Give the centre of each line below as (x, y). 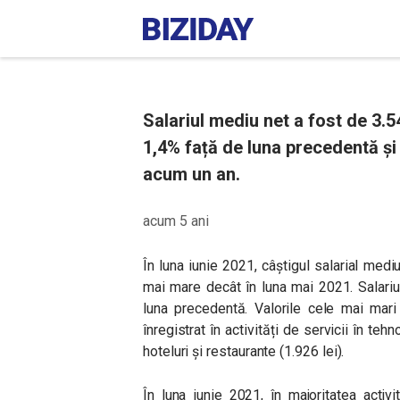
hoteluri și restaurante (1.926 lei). (244, 351)
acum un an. (192, 174)
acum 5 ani (176, 221)
